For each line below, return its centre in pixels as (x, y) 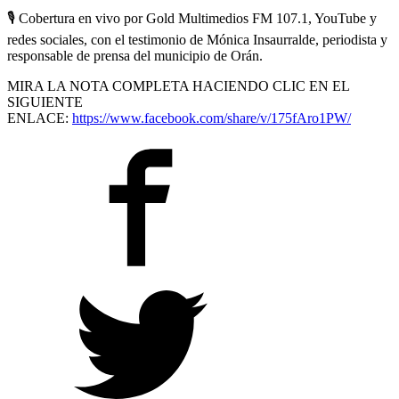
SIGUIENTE (45, 102)
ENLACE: (40, 118)
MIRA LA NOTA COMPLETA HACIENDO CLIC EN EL (178, 85)
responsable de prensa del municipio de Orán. (135, 55)
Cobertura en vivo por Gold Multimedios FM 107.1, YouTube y (196, 18)
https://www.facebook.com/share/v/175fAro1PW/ (212, 118)
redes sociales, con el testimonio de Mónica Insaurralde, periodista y (197, 39)
